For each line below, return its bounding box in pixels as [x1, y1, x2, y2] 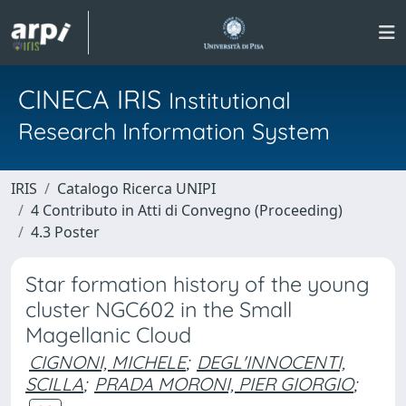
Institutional [169, 86, 291, 114]
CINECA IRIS [18, 82, 169, 115]
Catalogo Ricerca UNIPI [57, 179, 216, 198]
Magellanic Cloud [25, 322, 191, 348]
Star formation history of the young [25, 271, 370, 297]
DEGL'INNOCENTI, [197, 351, 345, 373]
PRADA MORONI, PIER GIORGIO [94, 372, 353, 395]
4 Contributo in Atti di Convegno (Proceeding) [31, 200, 343, 220]
